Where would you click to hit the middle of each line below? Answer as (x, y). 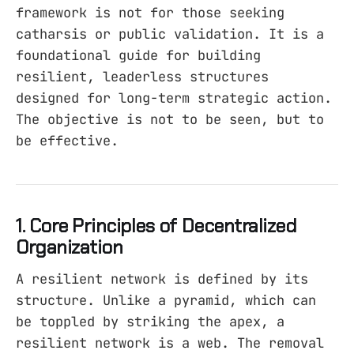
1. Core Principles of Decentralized (156, 226)
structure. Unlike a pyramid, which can (166, 300)
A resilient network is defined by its (162, 279)
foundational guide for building (138, 56)
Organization (70, 247)
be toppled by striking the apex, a (150, 321)
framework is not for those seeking (150, 13)
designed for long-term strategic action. (174, 98)
